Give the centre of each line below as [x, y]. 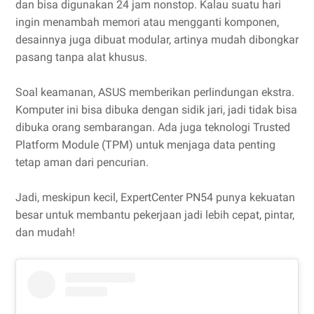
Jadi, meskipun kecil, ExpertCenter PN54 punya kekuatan [155, 198]
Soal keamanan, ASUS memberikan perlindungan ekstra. [155, 93]
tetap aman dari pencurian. [82, 163]
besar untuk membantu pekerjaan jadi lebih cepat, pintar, [155, 215]
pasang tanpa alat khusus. [81, 57]
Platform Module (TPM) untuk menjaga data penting [145, 145]
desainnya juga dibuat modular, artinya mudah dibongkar [157, 40]
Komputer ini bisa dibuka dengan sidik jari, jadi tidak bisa [156, 110]
